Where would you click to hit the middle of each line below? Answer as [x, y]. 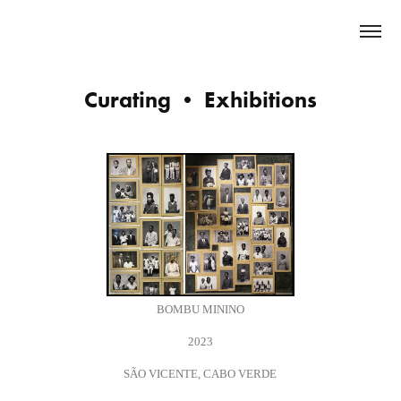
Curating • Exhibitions [200, 100]
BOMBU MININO [200, 309]
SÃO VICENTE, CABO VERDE [200, 373]
